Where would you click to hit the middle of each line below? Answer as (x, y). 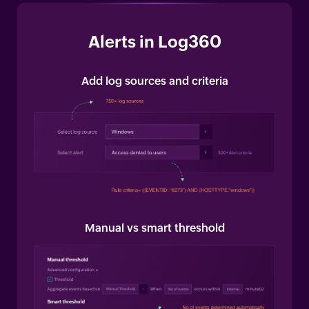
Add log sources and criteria (154, 81)
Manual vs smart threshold (154, 228)
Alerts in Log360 (154, 41)
